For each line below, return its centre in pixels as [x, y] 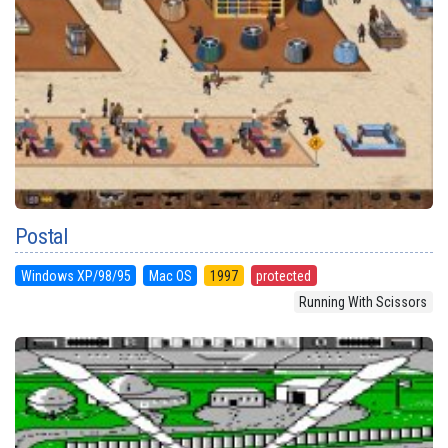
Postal [41, 236]
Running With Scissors [363, 302]
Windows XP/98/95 [75, 275]
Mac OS [170, 275]
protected [284, 275]
